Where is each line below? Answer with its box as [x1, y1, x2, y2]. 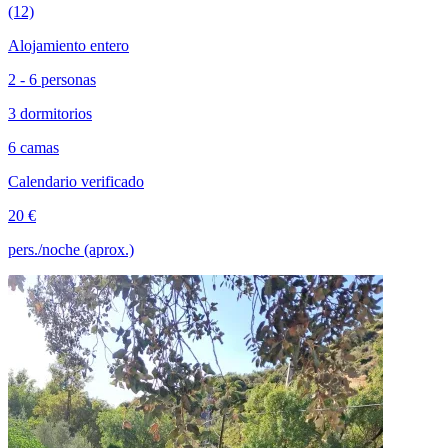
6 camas [8, 139, 59, 156]
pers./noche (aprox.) [8, 241, 134, 258]
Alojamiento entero [8, 37, 129, 54]
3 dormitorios [8, 105, 92, 122]
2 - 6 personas [8, 71, 96, 88]
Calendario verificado [8, 173, 144, 190]
